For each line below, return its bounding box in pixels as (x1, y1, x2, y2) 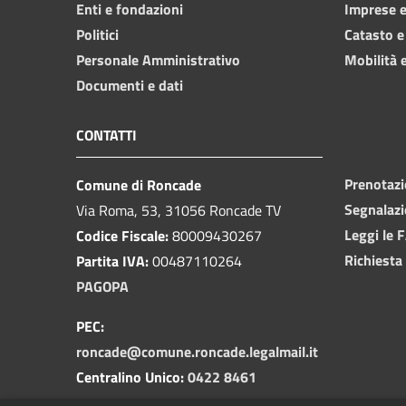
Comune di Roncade (76, 173, 201, 196)
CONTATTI (76, 123, 137, 146)
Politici (76, 23, 119, 45)
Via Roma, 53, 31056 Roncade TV (76, 198, 281, 221)
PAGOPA (76, 275, 129, 297)
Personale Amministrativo (76, 48, 240, 71)
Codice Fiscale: (76, 224, 172, 246)
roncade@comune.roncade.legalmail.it (76, 340, 318, 362)
